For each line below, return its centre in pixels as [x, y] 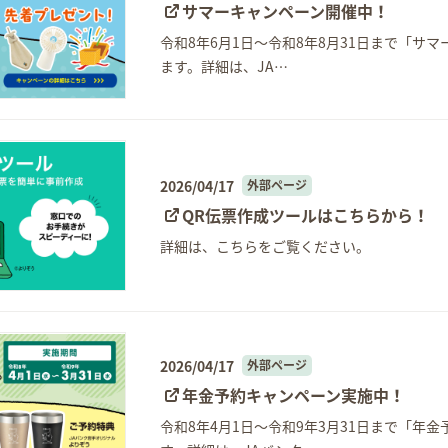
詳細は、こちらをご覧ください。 [265, 245]
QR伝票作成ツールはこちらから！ [306, 214]
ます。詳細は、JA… [224, 65]
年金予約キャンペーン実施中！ [294, 394]
